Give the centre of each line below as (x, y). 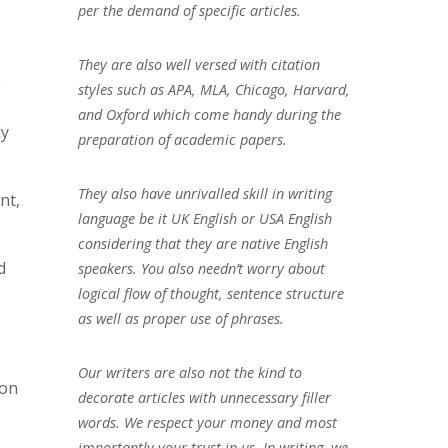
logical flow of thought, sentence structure (210, 293)
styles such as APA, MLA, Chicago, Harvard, (213, 90)
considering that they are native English (202, 243)
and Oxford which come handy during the (209, 115)
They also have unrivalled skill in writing (204, 193)
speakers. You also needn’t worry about (201, 268)
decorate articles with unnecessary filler (204, 397)
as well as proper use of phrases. (180, 318)
